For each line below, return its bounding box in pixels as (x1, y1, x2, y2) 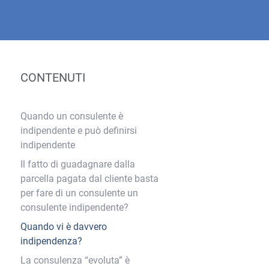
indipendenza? (20, 235, 82, 247)
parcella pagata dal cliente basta (20, 173, 159, 184)
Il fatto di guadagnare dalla (20, 159, 135, 170)
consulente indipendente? (20, 202, 128, 213)
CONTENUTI (20, 70, 85, 85)
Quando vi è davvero (20, 221, 107, 232)
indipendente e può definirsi (20, 125, 137, 136)
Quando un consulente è (20, 110, 123, 122)
